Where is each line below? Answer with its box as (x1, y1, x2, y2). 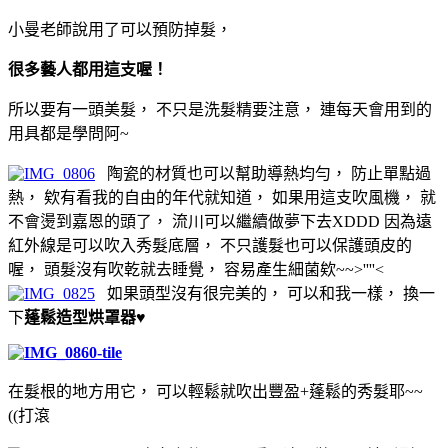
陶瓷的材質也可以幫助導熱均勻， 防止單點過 (95, 164, 431, 182)
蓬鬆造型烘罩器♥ (24, 308, 146, 326)
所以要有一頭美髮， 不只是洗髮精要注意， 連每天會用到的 (8, 100, 432, 118)
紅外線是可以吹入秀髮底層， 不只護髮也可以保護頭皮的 (8, 236, 412, 254)
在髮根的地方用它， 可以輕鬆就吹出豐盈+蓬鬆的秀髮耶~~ (8, 382, 423, 400)
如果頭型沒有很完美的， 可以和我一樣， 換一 (95, 284, 435, 302)
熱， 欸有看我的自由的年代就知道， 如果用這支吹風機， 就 (8, 188, 436, 206)
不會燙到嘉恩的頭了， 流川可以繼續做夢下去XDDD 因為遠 (8, 212, 432, 230)
